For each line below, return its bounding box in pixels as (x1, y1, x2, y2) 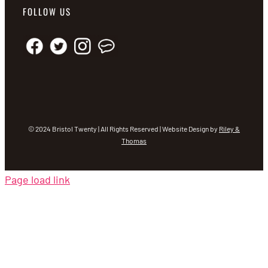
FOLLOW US (23, 5, 71, 18)
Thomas (121, 136, 147, 145)
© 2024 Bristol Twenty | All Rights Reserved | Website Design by (28, 124, 219, 133)
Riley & (219, 124, 240, 133)
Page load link (5, 173, 70, 186)
